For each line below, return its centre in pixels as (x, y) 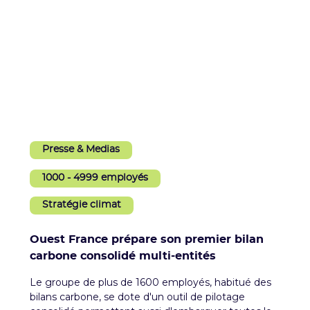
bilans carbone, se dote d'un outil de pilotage (137, 297)
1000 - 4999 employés (95, 177)
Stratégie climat (81, 204)
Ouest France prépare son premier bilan (146, 239)
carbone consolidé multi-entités (122, 256)
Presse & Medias (81, 149)
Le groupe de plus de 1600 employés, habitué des (150, 282)
